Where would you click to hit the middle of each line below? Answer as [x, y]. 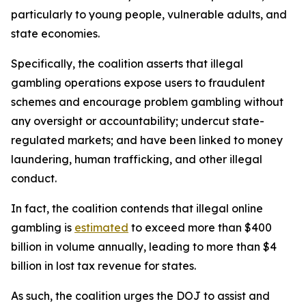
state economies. [55, 33]
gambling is [43, 227]
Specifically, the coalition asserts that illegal [127, 64]
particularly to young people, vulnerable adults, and [149, 14]
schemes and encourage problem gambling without [147, 102]
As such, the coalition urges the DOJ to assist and [140, 296]
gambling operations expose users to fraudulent [138, 83]
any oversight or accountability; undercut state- [138, 121]
